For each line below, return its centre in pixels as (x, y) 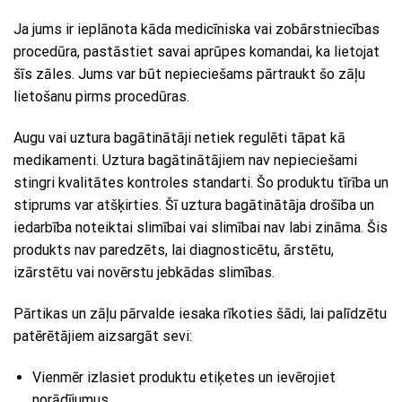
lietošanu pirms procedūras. (101, 97)
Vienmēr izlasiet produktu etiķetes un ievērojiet (184, 377)
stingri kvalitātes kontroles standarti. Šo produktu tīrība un (201, 182)
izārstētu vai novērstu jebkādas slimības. (144, 272)
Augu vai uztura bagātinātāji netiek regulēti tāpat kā (179, 137)
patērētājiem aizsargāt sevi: (103, 336)
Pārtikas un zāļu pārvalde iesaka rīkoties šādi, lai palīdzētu (200, 313)
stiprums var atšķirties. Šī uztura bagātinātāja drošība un (194, 205)
